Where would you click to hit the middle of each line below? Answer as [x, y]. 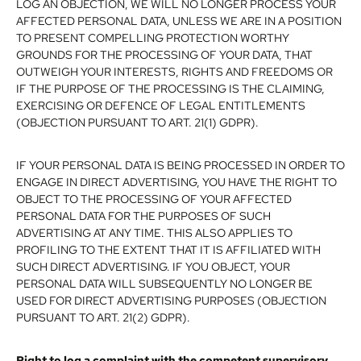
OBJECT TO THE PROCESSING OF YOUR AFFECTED [154, 199]
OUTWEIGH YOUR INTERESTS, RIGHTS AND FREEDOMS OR [174, 71]
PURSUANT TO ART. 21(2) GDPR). [103, 317]
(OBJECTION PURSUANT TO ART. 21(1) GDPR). [137, 122]
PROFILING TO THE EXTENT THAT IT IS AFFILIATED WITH [168, 249]
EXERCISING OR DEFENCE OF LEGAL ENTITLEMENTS [161, 105]
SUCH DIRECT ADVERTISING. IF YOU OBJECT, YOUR [153, 266]
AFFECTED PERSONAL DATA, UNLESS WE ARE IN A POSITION [179, 21]
